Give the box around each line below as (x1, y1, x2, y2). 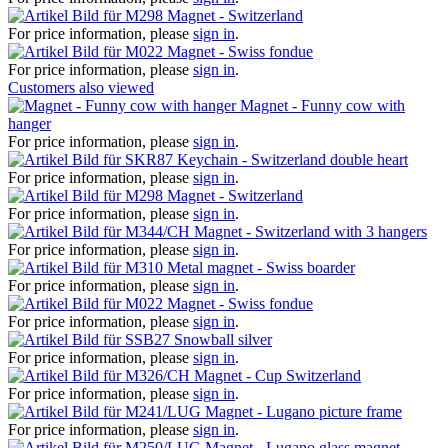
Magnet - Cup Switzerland (194, 366, 361, 384)
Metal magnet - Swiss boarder (167, 258, 355, 276)
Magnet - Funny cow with (240, 96, 405, 114)
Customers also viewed (8, 78, 154, 96)
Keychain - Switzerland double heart (177, 150, 408, 168)
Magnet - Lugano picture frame (205, 402, 402, 420)
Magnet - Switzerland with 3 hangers (194, 222, 427, 240)
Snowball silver (174, 330, 272, 348)
